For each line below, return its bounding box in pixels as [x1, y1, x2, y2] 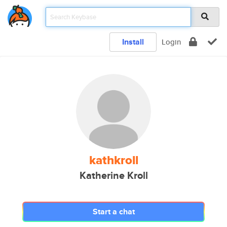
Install [122, 36, 144, 48]
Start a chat [92, 206, 135, 217]
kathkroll [89, 151, 138, 169]
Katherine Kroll [79, 168, 148, 183]
